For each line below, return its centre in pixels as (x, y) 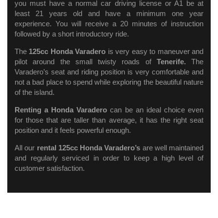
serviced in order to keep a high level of (131, 158)
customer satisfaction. (51, 168)
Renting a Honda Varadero (61, 110)
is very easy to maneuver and (156, 52)
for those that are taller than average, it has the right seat (109, 120)
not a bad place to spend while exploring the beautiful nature (109, 82)
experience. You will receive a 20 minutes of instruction (109, 24)
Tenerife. (171, 62)
